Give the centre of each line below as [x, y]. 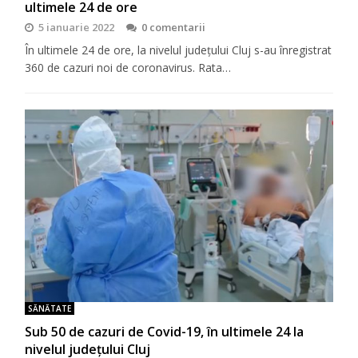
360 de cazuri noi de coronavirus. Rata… [128, 68]
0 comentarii [174, 28]
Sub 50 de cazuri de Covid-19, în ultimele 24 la [165, 332]
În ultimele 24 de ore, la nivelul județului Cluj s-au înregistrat [179, 50]
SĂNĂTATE [50, 308]
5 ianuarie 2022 [77, 28]
